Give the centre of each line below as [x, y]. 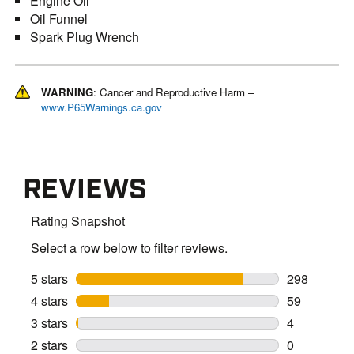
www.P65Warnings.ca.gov [101, 107]
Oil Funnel [59, 18]
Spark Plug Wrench [85, 36]
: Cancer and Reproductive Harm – [173, 92]
